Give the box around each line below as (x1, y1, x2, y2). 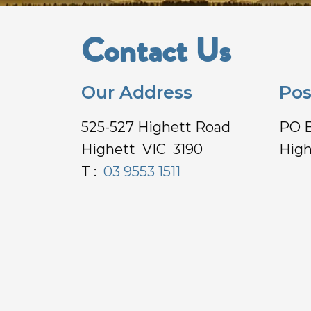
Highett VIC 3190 (81, 141, 203, 158)
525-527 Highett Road (81, 119, 230, 136)
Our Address (81, 82, 192, 103)
